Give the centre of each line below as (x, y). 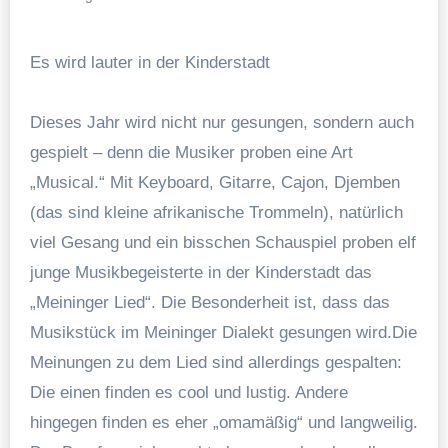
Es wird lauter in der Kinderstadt (155, 62)
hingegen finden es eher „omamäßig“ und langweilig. (223, 422)
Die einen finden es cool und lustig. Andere (188, 392)
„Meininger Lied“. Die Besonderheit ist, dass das (209, 302)
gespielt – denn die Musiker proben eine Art (191, 152)
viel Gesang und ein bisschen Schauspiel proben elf (222, 242)
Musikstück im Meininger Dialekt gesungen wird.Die (223, 332)
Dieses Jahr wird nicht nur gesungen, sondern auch (221, 122)
